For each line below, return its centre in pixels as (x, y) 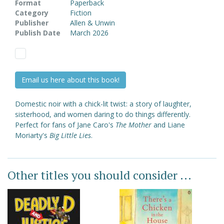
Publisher (32, 23)
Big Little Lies (70, 135)
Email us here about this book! (70, 80)
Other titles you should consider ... (99, 175)
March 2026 (89, 33)
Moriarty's (32, 135)
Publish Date (38, 33)
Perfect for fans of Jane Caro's (65, 125)
